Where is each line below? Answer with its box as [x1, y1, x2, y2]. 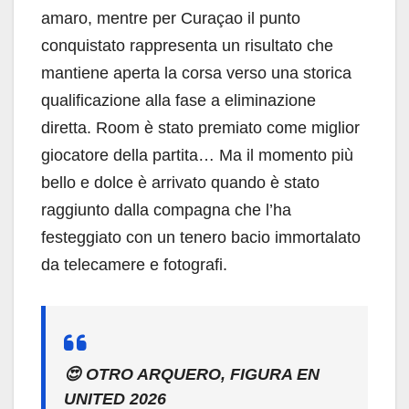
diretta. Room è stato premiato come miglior [41, 118, 360, 137]
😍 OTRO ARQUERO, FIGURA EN [64, 364, 320, 383]
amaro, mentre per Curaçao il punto [41, 8, 300, 27]
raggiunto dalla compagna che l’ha [41, 200, 291, 219]
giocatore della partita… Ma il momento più [41, 145, 353, 164]
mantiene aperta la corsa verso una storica [41, 63, 351, 82]
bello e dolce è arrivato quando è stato [41, 173, 320, 192]
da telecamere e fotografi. [41, 255, 227, 274]
